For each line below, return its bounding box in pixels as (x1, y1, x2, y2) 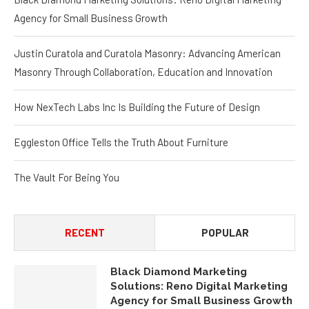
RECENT (64, 223, 105, 237)
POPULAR (201, 223, 249, 237)
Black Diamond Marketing (110, 263, 247, 276)
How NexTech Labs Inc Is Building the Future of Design (14, 98, 260, 111)
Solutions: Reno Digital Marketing (110, 277, 288, 290)
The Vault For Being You (14, 168, 119, 181)
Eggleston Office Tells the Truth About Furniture (14, 133, 228, 146)
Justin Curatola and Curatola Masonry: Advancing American (14, 44, 281, 57)
